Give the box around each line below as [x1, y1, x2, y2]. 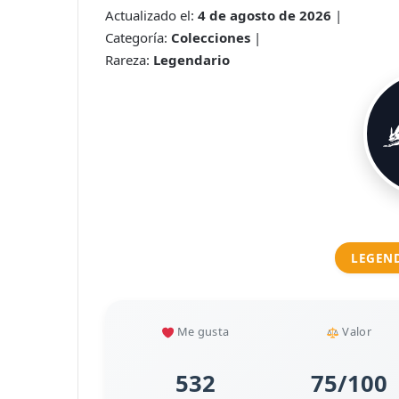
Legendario [153, 50, 230, 69]
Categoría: [105, 28, 171, 46]
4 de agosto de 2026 [198, 5, 331, 24]
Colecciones [171, 28, 250, 46]
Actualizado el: [105, 5, 198, 24]
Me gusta [174, 322, 230, 339]
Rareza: [105, 50, 153, 69]
